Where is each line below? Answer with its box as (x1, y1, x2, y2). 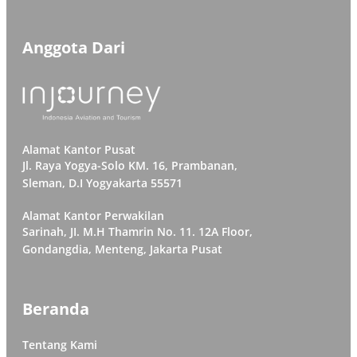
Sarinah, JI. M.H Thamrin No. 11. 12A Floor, (22, 223, 253, 239)
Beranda (22, 297, 89, 320)
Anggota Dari (22, 36, 125, 58)
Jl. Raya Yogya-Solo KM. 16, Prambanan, (22, 157, 237, 173)
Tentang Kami (22, 336, 97, 352)
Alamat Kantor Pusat (22, 141, 135, 157)
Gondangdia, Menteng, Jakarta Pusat (22, 241, 222, 257)
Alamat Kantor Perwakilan (22, 207, 164, 223)
